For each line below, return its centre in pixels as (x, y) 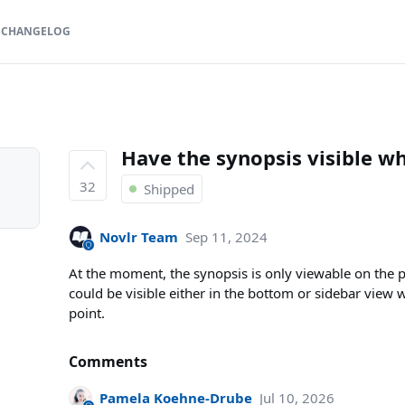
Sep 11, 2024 (226, 237)
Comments (108, 362)
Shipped (169, 189)
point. (87, 313)
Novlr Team (139, 237)
